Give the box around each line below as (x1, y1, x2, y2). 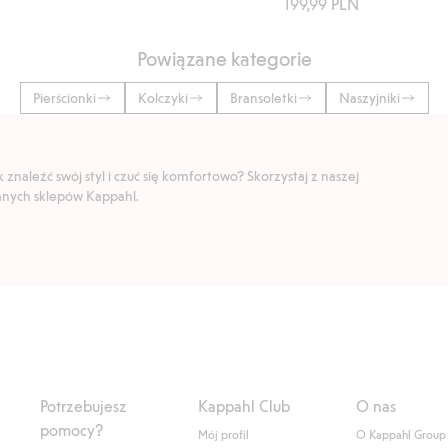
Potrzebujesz (40, 396, 128, 416)
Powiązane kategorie (136, 46, 312, 71)
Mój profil (198, 427, 250, 442)
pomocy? (40, 420, 104, 440)
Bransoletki (229, 89, 297, 107)
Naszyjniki (338, 89, 400, 107)
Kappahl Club (198, 396, 291, 416)
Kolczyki (137, 89, 188, 107)
